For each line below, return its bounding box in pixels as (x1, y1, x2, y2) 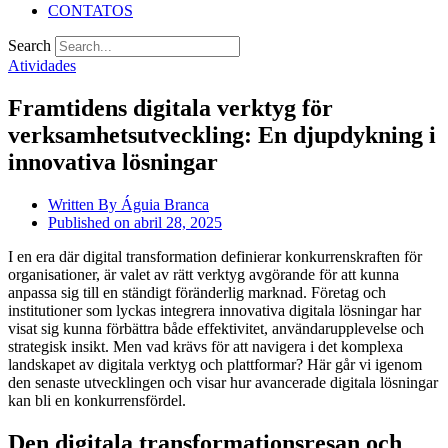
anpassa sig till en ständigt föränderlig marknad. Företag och (8, 283, 386, 301)
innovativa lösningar (8, 148, 218, 175)
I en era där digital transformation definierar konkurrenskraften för (8, 247, 422, 265)
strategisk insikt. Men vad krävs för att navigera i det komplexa (8, 337, 403, 355)
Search (8, 37, 51, 54)
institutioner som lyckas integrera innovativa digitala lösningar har (8, 301, 421, 319)
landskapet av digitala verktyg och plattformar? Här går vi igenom (8, 355, 422, 373)
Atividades (8, 57, 76, 74)
